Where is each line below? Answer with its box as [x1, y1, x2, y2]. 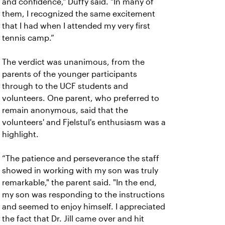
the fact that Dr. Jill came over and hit [2, 214, 144, 223]
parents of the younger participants [2, 69, 137, 78]
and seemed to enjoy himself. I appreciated [2, 202, 165, 211]
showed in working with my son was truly [2, 166, 158, 175]
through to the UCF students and [2, 81, 128, 90]
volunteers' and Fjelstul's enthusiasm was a [2, 118, 166, 127]
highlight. [2, 130, 41, 139]
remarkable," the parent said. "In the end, [2, 178, 157, 187]
